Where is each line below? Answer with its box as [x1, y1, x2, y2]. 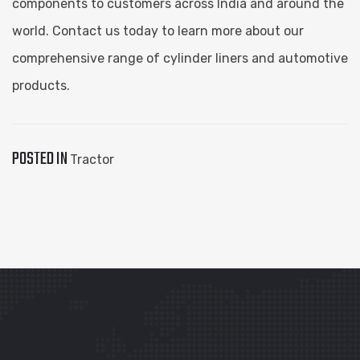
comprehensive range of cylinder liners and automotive [12, 50, 348, 66]
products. [12, 77, 70, 93]
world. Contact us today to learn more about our [12, 22, 304, 39]
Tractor [70, 151, 114, 167]
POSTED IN [12, 145, 70, 173]
